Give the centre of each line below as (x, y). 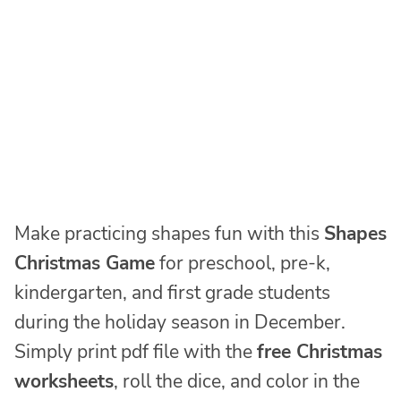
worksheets (64, 382)
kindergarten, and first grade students (172, 293)
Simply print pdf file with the (136, 352)
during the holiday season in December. (180, 323)
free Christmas (320, 352)
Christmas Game (85, 264)
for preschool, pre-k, (243, 264)
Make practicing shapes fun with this (169, 234)
